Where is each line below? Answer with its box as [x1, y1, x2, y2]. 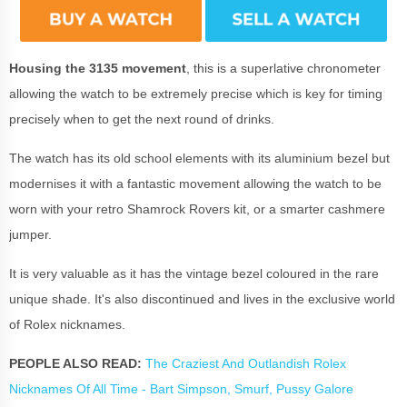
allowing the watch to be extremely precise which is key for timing [9, 85, 382, 101]
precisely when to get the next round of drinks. [9, 111, 278, 126]
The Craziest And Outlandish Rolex [145, 355, 346, 371]
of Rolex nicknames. [9, 316, 129, 332]
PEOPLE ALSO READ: [9, 355, 142, 371]
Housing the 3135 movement [9, 60, 186, 75]
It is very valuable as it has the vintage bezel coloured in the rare [9, 265, 379, 281]
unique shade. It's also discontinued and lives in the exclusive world [9, 291, 395, 306]
